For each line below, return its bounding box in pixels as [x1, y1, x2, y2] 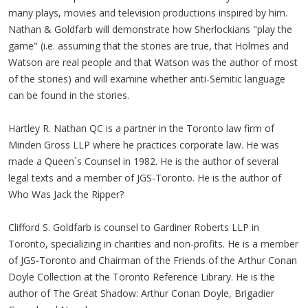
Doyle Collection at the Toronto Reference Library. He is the [8, 269, 275, 283]
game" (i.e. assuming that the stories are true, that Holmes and [8, 38, 289, 52]
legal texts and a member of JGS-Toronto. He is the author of [8, 170, 281, 184]
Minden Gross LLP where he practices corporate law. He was [8, 137, 279, 151]
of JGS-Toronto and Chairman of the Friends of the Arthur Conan [8, 253, 297, 267]
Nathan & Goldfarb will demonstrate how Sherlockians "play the [8, 22, 292, 36]
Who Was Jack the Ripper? [8, 187, 124, 201]
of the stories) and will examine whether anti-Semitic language [8, 71, 285, 85]
